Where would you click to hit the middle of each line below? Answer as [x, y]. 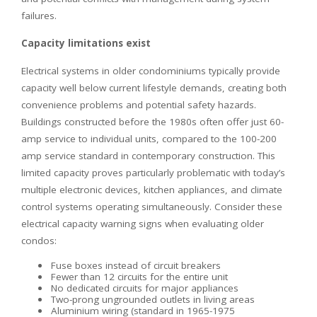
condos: [39, 240]
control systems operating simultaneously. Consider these [152, 206]
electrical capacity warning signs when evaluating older [143, 223]
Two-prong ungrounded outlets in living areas [153, 299]
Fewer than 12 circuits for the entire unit [139, 276]
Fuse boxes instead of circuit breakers [136, 265]
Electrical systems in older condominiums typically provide [151, 70]
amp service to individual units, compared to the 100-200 [149, 138]
